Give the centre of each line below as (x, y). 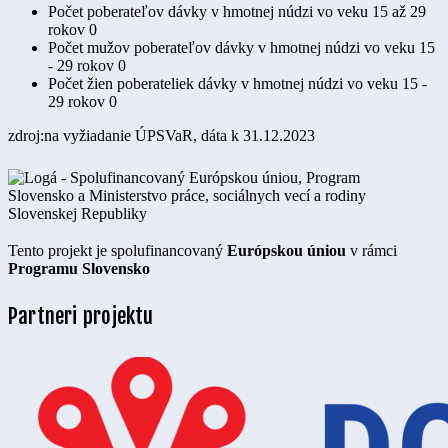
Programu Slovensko (79, 269)
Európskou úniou (286, 251)
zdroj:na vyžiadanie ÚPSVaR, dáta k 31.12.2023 (161, 135)
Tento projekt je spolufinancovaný (117, 251)
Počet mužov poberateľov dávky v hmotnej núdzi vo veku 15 (241, 47)
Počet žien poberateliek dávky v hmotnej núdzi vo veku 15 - (237, 83)
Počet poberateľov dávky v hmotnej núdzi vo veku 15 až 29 (237, 11)
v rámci (371, 251)
